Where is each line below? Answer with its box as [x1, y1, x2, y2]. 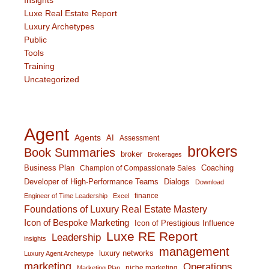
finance [134, 192, 159, 200]
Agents [74, 133, 101, 143]
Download [195, 178, 224, 186]
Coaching [201, 163, 234, 173]
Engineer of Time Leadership [24, 192, 107, 200]
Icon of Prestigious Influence [134, 219, 234, 228]
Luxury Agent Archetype [24, 250, 94, 258]
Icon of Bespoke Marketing [24, 217, 129, 228]
